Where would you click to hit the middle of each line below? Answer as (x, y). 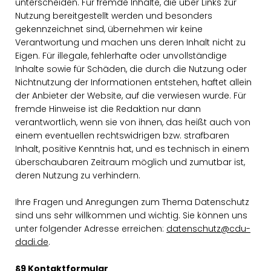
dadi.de (32, 242)
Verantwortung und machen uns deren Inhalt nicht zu (130, 42)
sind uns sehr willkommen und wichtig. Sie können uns (131, 215)
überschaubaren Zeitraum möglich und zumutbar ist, (130, 162)
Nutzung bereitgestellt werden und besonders (114, 16)
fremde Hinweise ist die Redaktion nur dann (108, 109)
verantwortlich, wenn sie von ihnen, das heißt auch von (133, 122)
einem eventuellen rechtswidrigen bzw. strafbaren (122, 135)
